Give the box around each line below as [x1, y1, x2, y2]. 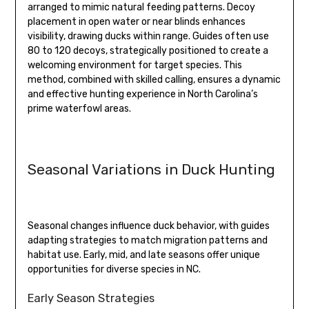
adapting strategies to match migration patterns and [27, 235, 268, 247]
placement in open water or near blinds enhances [27, 16, 246, 28]
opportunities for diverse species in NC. [27, 263, 201, 276]
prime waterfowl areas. [27, 103, 131, 115]
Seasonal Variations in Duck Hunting [27, 161, 275, 179]
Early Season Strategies [27, 292, 154, 306]
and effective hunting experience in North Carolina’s [27, 88, 258, 101]
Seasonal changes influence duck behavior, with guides [27, 220, 270, 232]
